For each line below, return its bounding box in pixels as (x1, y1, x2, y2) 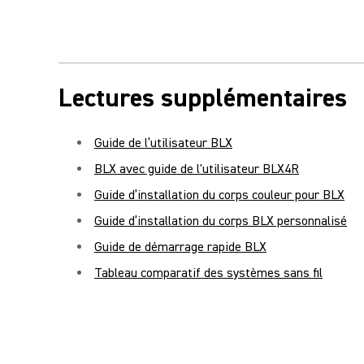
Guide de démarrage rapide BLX (94, 239, 266, 255)
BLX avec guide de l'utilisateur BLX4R (94, 161, 299, 177)
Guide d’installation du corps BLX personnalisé (94, 213, 347, 229)
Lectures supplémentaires (58, 81, 347, 115)
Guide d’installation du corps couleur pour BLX (94, 187, 344, 203)
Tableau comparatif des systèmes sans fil (94, 265, 323, 281)
